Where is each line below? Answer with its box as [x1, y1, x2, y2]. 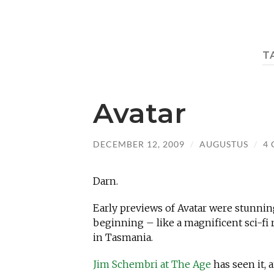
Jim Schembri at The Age [93, 258, 211, 271]
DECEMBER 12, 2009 [93, 138, 185, 149]
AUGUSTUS [199, 138, 248, 149]
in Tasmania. [93, 231, 153, 244]
